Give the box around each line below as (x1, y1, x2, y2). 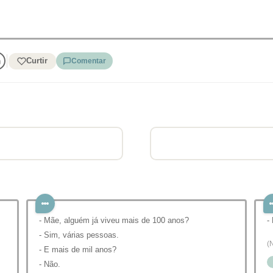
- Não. (39, 260, 60, 269)
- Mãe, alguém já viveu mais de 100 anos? (39, 216, 189, 225)
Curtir (26, 56, 48, 65)
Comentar (71, 57, 106, 65)
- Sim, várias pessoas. (39, 230, 119, 239)
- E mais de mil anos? (39, 245, 116, 254)
